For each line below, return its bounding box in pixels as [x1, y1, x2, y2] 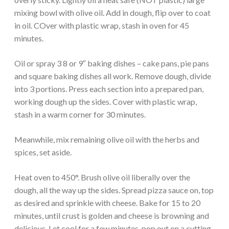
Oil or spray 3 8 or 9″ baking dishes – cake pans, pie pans [14, 58, 209, 68]
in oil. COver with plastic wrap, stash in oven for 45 [14, 20, 189, 30]
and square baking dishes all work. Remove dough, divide [14, 71, 211, 81]
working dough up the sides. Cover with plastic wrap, [14, 96, 197, 106]
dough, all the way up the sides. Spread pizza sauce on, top [14, 185, 214, 195]
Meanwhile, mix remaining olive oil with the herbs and [14, 134, 199, 144]
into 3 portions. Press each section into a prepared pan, [14, 83, 203, 94]
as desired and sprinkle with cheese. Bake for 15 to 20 [14, 197, 200, 208]
